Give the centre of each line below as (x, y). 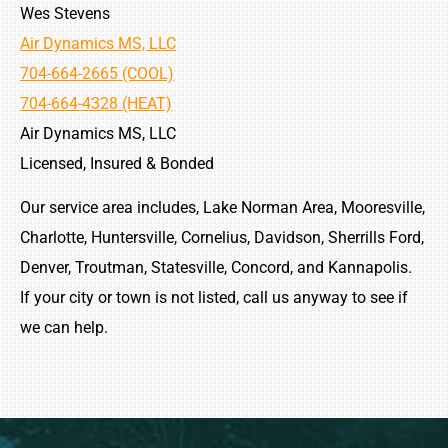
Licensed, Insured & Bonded (117, 163)
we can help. (64, 328)
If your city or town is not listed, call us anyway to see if (214, 298)
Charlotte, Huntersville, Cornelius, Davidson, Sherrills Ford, (222, 238)
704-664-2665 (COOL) (97, 73)
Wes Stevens (65, 13)
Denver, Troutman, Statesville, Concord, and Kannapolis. (218, 268)
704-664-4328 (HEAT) (96, 103)
